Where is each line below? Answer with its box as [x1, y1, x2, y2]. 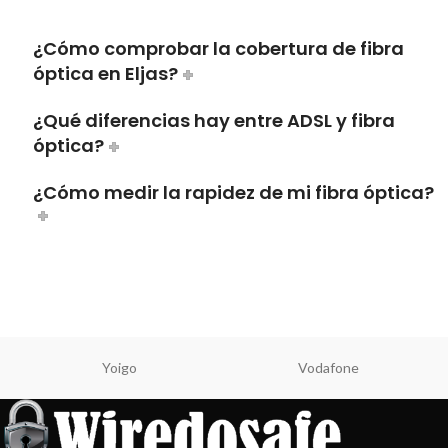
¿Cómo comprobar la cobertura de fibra [33, 36, 404, 62]
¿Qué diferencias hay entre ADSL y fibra [33, 108, 395, 134]
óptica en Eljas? [33, 61, 178, 87]
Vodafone [298, 359, 359, 377]
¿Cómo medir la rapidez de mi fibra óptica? [33, 180, 434, 206]
